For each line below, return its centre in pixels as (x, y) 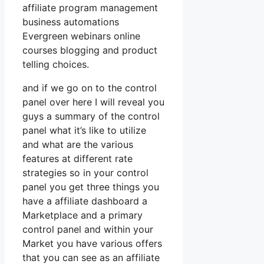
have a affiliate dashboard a (85, 201)
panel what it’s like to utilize (84, 131)
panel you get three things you (91, 187)
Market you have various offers (92, 244)
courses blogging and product (90, 50)
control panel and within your (88, 230)
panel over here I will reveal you (93, 102)
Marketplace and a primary (82, 215)
